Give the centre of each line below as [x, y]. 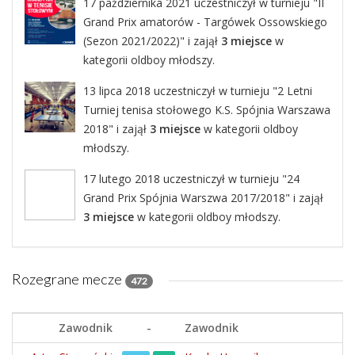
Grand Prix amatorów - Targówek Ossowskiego [205, 22]
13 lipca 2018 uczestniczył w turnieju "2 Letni [198, 91]
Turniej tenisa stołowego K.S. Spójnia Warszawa [207, 110]
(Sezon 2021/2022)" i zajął [152, 41]
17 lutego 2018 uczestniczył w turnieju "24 [191, 179]
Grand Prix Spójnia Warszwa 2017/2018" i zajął [203, 198]
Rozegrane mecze [69, 279]
